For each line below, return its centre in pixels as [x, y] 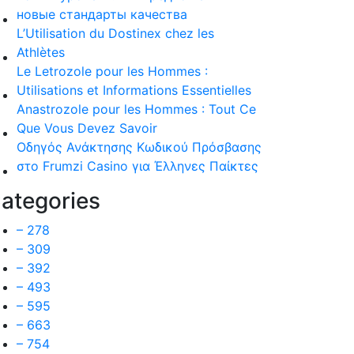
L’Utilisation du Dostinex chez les [115, 33]
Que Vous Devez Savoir [87, 128]
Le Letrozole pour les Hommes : [112, 71]
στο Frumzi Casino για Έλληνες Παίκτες [137, 166]
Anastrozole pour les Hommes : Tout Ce [136, 109]
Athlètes [41, 52]
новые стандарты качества [102, 14]
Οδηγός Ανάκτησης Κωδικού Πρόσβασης [139, 147]
